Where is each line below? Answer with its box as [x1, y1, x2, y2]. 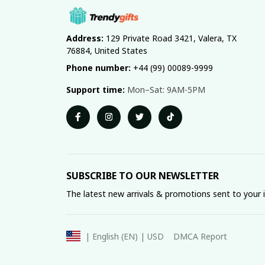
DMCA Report [173, 230, 227, 242]
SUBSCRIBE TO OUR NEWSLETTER [66, 169, 219, 182]
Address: [66, 32, 104, 44]
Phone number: [66, 62, 131, 73]
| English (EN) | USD [85, 231, 164, 242]
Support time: [66, 83, 125, 95]
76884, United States [66, 44, 147, 56]
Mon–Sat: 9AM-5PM [125, 83, 205, 95]
